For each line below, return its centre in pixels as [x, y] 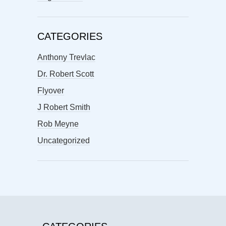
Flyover [51, 91]
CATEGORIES [70, 37]
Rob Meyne [58, 124]
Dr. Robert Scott [66, 74]
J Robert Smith [64, 107]
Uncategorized [64, 141]
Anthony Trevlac [66, 58]
